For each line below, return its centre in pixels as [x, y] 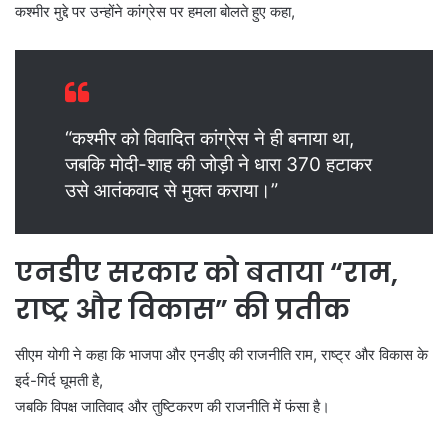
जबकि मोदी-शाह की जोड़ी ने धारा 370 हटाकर [218, 165]
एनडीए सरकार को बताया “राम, [206, 273]
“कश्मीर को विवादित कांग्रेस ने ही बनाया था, [209, 139]
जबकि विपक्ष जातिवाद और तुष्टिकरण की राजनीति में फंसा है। [172, 406]
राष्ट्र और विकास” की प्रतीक [182, 310]
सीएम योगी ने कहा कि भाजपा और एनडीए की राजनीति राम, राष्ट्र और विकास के [221, 354]
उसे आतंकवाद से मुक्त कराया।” [171, 191]
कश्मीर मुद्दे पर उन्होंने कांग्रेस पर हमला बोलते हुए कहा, [155, 12]
